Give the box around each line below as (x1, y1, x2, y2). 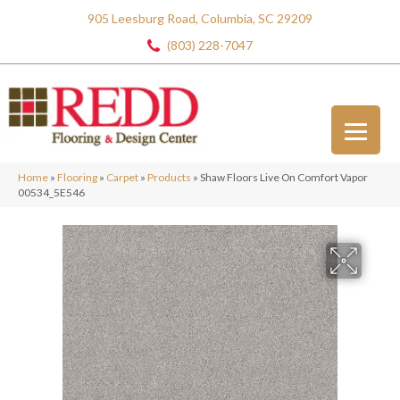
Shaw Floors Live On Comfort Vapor (200, 171, 368, 184)
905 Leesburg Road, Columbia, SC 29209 (87, 11, 312, 26)
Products (147, 171, 191, 184)
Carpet (106, 171, 138, 184)
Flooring (57, 171, 97, 184)
